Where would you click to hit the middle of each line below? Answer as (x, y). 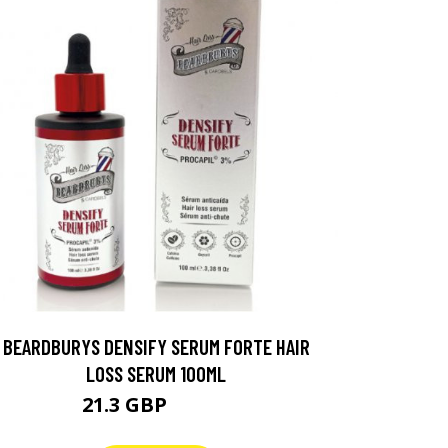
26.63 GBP (201, 407)
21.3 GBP (127, 404)
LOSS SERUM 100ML (156, 373)
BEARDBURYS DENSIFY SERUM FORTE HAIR (156, 346)
